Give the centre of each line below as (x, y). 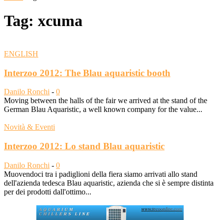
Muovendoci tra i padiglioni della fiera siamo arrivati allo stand (101, 174)
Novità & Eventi (29, 127)
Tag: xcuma (43, 21)
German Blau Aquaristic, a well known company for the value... (103, 110)
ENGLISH (21, 54)
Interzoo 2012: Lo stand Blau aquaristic (84, 146)
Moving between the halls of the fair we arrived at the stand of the (106, 101)
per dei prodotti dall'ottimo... (48, 192)
